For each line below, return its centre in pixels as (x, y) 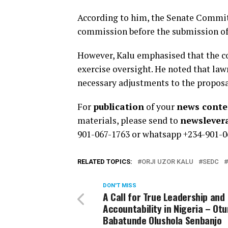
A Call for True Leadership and (164, 197)
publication (119, 107)
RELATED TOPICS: (105, 162)
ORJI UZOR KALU (167, 162)
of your (160, 107)
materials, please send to (129, 121)
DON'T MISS (120, 186)
